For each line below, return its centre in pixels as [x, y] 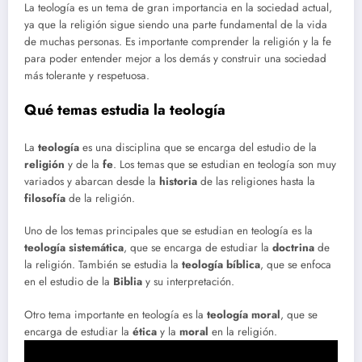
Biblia [128, 282]
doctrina [293, 248]
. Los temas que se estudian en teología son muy [225, 165]
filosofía [45, 199]
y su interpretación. [188, 282]
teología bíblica [221, 265]
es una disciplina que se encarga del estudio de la [198, 148]
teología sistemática [74, 248]
